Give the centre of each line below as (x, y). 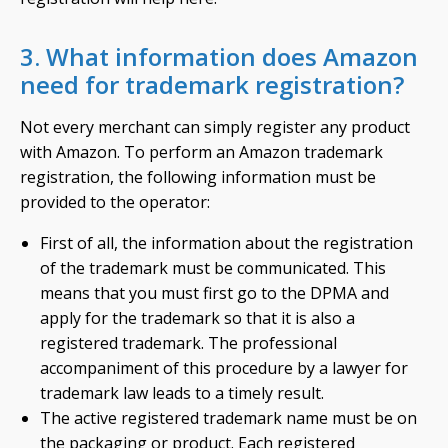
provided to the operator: (115, 202)
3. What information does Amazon (219, 56)
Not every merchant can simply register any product (215, 127)
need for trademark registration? (212, 84)
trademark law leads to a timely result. (182, 393)
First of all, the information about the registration (226, 243)
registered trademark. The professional (188, 343)
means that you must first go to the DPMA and (214, 293)
